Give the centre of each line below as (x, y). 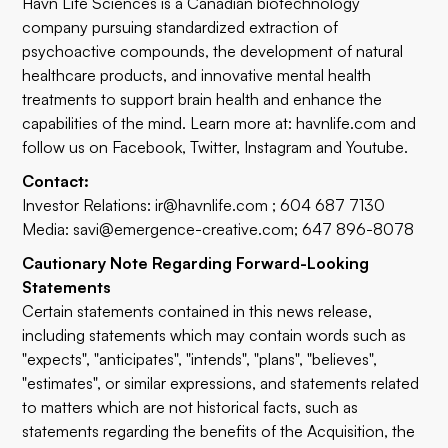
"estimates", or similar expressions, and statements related (221, 383)
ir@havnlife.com (212, 205)
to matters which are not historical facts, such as (190, 407)
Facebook (147, 147)
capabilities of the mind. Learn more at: (159, 123)
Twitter (213, 147)
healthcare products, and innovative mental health (197, 75)
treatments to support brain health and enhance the (202, 99)
